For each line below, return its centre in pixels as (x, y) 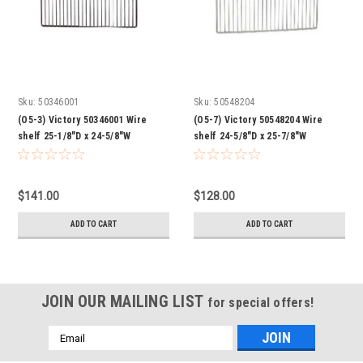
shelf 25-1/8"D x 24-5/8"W (75, 137)
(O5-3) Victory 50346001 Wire (82, 120)
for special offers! (261, 303)
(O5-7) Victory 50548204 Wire (258, 120)
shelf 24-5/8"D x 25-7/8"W (250, 137)
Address (70, 350)
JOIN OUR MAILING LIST (124, 302)
